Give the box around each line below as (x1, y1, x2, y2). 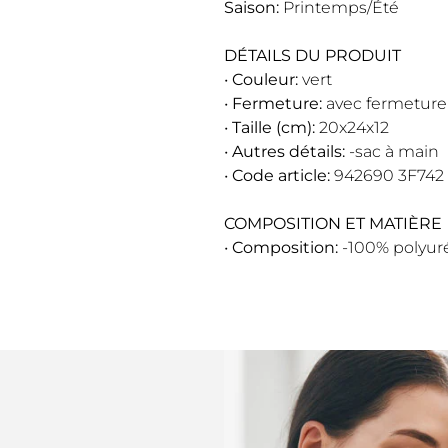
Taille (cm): (232, 117, 315, 137)
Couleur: (232, 69, 298, 89)
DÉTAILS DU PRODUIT (224, 45, 401, 65)
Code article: (232, 165, 330, 185)
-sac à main (345, 141, 439, 161)
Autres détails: (232, 141, 345, 161)
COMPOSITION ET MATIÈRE (224, 213, 442, 233)
